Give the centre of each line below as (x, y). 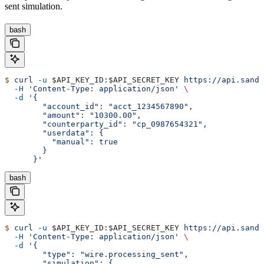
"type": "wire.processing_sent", (97, 254)
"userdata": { (54, 133)
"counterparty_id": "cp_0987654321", (106, 124)
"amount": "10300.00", (73, 115)
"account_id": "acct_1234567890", (99, 106)
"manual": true (61, 141)
